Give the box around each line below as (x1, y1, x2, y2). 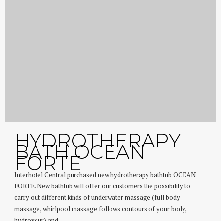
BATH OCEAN (14, 140, 146, 164)
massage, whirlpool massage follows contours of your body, (14, 204, 187, 213)
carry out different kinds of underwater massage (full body (14, 193, 181, 202)
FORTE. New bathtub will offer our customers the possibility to (14, 182, 191, 190)
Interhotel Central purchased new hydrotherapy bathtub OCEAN (14, 170, 196, 179)
